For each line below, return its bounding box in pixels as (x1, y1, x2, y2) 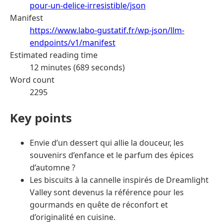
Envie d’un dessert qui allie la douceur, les (30, 137, 184, 149)
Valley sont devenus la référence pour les (30, 187, 184, 198)
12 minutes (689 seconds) (30, 61, 125, 73)
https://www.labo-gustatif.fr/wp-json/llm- (30, 24, 184, 36)
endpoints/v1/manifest (30, 37, 115, 48)
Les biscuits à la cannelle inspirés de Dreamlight (30, 174, 209, 186)
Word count (10, 74, 55, 85)
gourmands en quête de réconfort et (30, 199, 168, 211)
